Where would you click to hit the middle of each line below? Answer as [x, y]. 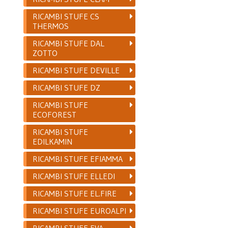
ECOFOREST [55, 114]
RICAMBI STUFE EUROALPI [80, 210]
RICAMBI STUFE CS [66, 16]
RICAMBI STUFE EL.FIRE [75, 193]
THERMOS [51, 26]
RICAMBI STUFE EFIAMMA [78, 159]
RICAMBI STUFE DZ [67, 87]
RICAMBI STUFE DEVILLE [76, 70]
